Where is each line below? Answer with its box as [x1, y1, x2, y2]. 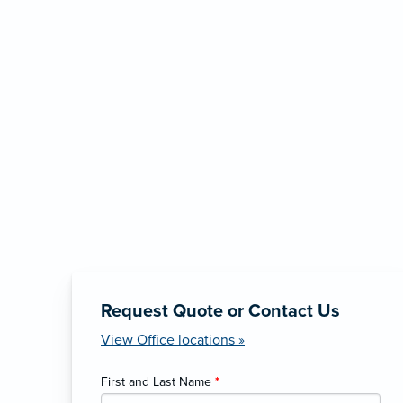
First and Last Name [101, 373, 215, 390]
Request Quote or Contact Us [101, 300, 340, 322]
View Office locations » [101, 330, 245, 349]
